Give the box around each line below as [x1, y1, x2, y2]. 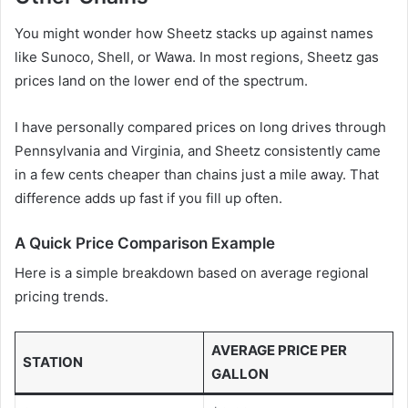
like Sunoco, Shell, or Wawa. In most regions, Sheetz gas [15, 47, 379, 66]
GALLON [210, 365, 269, 383]
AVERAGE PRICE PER [210, 342, 347, 360]
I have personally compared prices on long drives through [15, 117, 386, 136]
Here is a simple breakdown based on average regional [15, 264, 369, 282]
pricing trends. [15, 288, 108, 306]
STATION [22, 353, 83, 372]
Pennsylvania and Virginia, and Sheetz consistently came [15, 141, 381, 159]
